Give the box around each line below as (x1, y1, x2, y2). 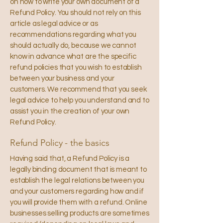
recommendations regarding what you (10, 30, 136, 38)
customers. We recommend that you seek (10, 85, 147, 93)
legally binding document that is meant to (10, 165, 147, 173)
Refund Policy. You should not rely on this (10, 8, 141, 16)
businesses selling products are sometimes (10, 209, 149, 217)
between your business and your (10, 74, 114, 82)
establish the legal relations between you (10, 176, 144, 184)
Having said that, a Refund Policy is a (10, 154, 130, 162)
